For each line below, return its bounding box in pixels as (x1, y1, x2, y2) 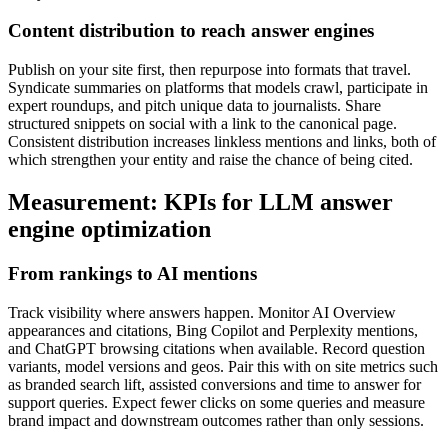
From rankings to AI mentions (8, 262, 257, 284)
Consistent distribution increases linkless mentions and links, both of (8, 133, 436, 150)
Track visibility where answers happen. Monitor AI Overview (8, 303, 396, 321)
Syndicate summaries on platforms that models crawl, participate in (8, 79, 428, 96)
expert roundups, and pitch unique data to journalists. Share (8, 97, 381, 114)
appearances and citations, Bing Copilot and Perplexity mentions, (8, 321, 418, 339)
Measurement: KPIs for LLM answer (8, 188, 393, 215)
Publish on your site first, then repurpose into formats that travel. (8, 61, 411, 78)
